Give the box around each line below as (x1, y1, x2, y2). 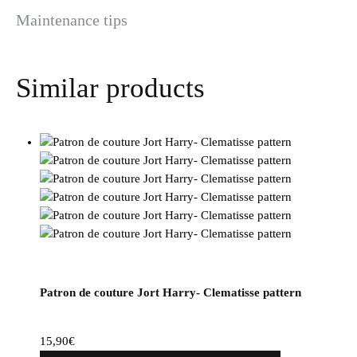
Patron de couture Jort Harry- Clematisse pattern (40, 286, 301, 300)
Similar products (16, 73, 205, 104)
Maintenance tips (16, 11, 127, 29)
